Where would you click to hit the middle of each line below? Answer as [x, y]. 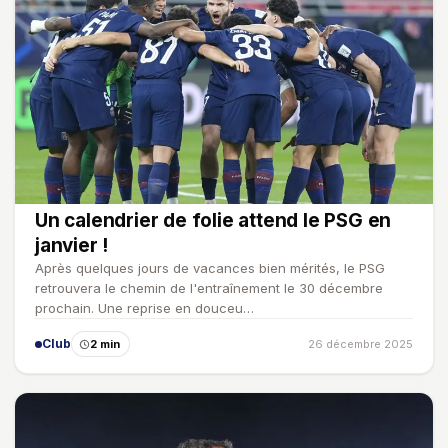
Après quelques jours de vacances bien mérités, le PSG [210, 268]
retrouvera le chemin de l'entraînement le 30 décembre [209, 288]
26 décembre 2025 [360, 344]
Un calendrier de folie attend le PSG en [213, 221]
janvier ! [72, 246]
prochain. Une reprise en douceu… [144, 308]
